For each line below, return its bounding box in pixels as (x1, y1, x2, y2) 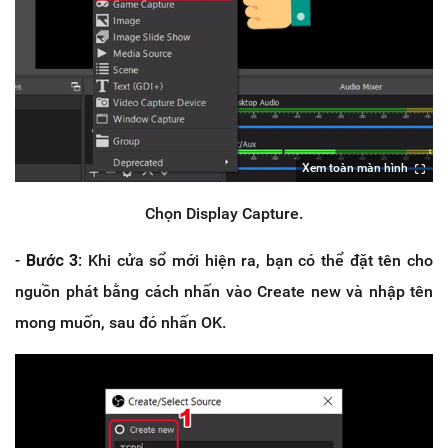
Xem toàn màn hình (302, 161, 408, 176)
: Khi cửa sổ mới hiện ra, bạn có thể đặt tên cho (78, 251, 434, 271)
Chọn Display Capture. (145, 204, 303, 224)
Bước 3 (25, 251, 79, 271)
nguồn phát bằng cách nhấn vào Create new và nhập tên (15, 282, 433, 302)
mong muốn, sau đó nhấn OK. (15, 313, 226, 333)
